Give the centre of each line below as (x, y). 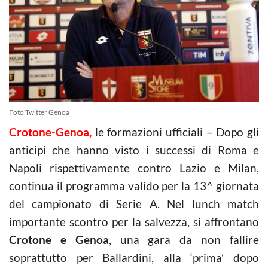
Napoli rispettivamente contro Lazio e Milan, (134, 167)
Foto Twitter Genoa (39, 112)
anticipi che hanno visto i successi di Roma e (134, 150)
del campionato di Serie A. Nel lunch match (134, 203)
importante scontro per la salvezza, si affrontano (134, 221)
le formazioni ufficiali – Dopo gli (175, 132)
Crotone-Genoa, (50, 132)
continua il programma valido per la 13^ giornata (134, 185)
